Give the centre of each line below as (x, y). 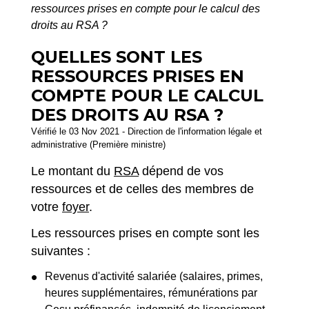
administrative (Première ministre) (98, 144)
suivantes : (61, 251)
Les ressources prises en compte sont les (145, 233)
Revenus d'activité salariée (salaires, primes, (154, 277)
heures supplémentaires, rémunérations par (151, 293)
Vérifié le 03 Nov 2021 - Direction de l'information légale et (147, 131)
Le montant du (72, 171)
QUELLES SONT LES (117, 57)
